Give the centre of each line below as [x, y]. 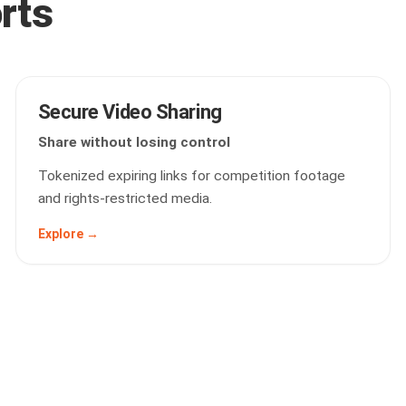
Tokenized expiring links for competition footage [191, 176]
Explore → [68, 234]
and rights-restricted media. [125, 198]
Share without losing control [134, 142]
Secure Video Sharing [130, 112]
